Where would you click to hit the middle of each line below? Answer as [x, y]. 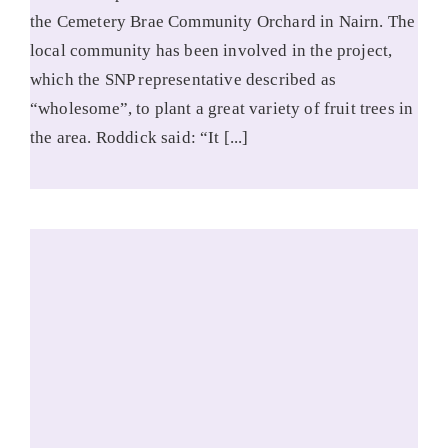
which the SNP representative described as [182, 79]
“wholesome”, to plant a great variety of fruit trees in [221, 108]
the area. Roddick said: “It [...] [139, 137]
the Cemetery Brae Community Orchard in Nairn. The [222, 21]
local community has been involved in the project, [211, 50]
